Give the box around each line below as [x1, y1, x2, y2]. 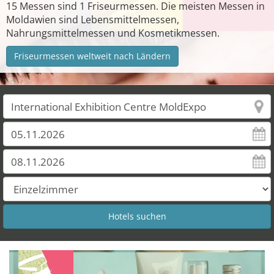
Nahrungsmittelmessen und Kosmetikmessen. [6, 26, 220, 40]
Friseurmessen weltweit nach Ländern [14, 50, 171, 62]
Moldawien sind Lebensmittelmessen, [6, 13, 179, 26]
